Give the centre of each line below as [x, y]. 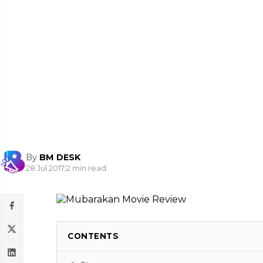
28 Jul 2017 [45, 168]
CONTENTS [93, 236]
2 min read [86, 168]
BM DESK [60, 157]
